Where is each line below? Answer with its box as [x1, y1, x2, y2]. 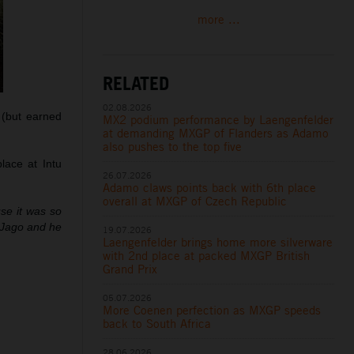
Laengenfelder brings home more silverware [103, 234, 333, 250]
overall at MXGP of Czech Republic [103, 193, 288, 209]
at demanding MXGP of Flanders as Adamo [103, 125, 330, 141]
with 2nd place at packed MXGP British [103, 247, 311, 263]
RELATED [103, 70, 170, 95]
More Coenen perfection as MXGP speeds [103, 302, 322, 318]
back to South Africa [103, 315, 212, 331]
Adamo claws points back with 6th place [103, 179, 317, 195]
